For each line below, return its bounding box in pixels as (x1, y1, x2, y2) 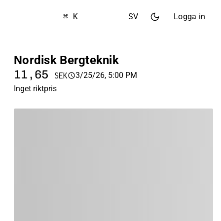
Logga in (174, 12, 205, 21)
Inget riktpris (14, 84, 57, 93)
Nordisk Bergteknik (14, 53, 119, 67)
